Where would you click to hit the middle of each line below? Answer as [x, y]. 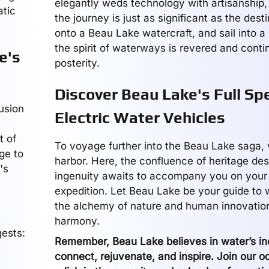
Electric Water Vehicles [140, 118]
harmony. [77, 221]
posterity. [77, 63]
